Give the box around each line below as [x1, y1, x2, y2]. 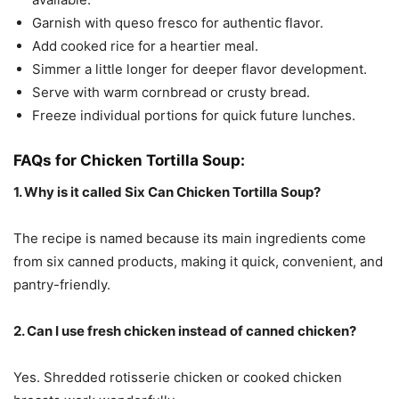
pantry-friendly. [13, 276, 110, 294]
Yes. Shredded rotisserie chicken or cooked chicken [13, 369, 342, 387]
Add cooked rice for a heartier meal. [32, 37, 258, 55]
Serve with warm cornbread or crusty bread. [32, 84, 310, 102]
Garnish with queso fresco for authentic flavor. [32, 14, 323, 32]
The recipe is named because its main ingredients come [13, 230, 366, 248]
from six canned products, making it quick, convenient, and [13, 253, 383, 271]
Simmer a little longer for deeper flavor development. [32, 61, 367, 78]
